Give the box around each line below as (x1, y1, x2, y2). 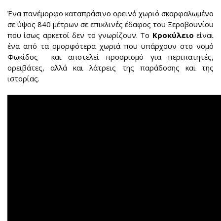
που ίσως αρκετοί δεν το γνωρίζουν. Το (7, 30, 152, 40)
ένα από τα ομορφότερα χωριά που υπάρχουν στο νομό (7, 41, 214, 51)
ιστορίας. (7, 74, 39, 84)
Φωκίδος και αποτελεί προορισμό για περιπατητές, (7, 52, 214, 62)
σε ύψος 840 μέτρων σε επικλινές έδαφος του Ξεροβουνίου (7, 19, 214, 30)
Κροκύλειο (152, 30, 196, 40)
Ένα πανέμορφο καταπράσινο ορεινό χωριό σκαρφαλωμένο (7, 8, 214, 19)
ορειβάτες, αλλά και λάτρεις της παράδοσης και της (7, 63, 214, 73)
